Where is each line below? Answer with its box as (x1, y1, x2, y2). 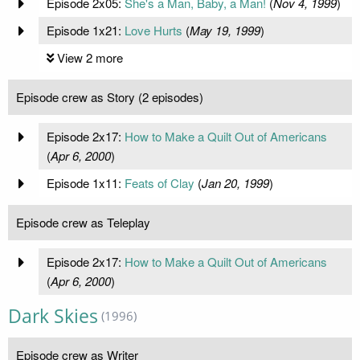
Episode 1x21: (46, 22, 125, 39)
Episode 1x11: (46, 174, 125, 192)
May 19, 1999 (189, 22, 260, 39)
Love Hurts (124, 22, 182, 39)
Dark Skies (8, 304, 98, 329)
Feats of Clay (124, 174, 194, 192)
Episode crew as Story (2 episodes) (16, 88, 203, 106)
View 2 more (56, 49, 123, 67)
